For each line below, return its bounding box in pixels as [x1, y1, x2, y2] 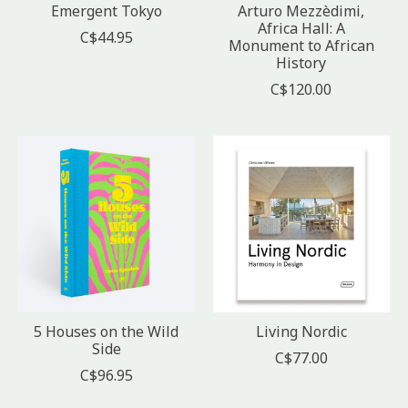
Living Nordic [255, 321, 347, 342]
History [276, 52, 327, 73]
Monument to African [228, 35, 374, 56]
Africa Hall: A [257, 17, 345, 38]
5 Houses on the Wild [34, 321, 179, 342]
